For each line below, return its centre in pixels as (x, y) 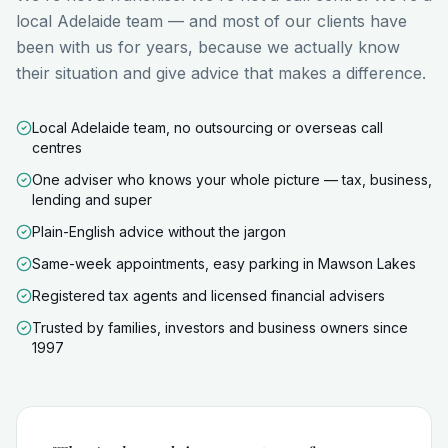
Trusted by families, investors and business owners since (220, 327)
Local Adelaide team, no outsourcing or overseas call (207, 127)
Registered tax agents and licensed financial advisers (208, 295)
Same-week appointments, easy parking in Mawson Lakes (224, 263)
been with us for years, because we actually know (208, 47)
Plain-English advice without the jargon (159, 231)
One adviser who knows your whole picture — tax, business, (232, 179)
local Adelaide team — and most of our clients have (211, 21)
